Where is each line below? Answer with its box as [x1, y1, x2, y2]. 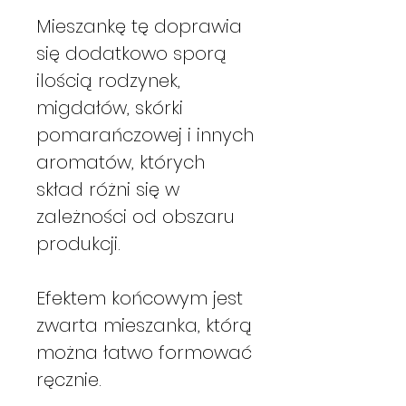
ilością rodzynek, [36, 67, 180, 93]
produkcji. [36, 230, 121, 256]
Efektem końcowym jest [36, 285, 243, 311]
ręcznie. [36, 366, 101, 392]
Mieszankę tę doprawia [36, 13, 242, 39]
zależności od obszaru [36, 203, 235, 229]
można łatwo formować [36, 339, 252, 365]
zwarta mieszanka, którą [36, 312, 252, 338]
